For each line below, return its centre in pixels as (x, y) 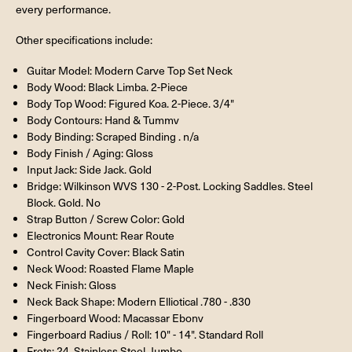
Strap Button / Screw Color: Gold (105, 218)
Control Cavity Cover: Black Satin (105, 251)
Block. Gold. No (63, 202)
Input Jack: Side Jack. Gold (89, 169)
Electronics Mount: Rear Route (100, 235)
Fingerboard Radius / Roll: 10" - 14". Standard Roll (145, 334)
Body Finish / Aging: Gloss (90, 152)
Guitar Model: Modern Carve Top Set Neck (129, 70)
